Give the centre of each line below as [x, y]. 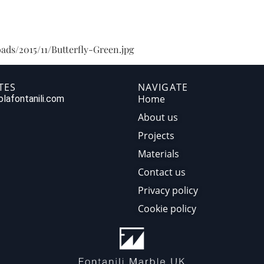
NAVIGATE [163, 88]
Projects [156, 136]
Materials [159, 154]
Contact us [162, 172]
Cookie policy [167, 209]
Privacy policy [168, 191]
